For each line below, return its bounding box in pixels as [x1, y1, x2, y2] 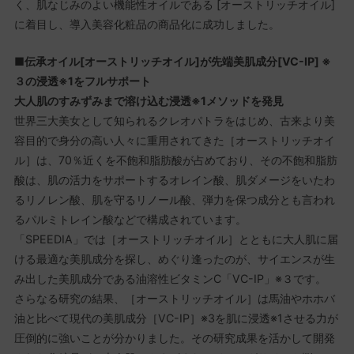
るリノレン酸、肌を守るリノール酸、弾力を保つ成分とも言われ [13, 192, 335, 206]
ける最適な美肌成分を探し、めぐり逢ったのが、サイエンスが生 [13, 251, 335, 265]
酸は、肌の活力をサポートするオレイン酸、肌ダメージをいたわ [13, 172, 335, 186]
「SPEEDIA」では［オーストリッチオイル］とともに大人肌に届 [13, 232, 338, 246]
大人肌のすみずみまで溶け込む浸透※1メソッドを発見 [13, 93, 284, 107]
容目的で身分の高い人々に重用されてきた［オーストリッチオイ [13, 133, 335, 147]
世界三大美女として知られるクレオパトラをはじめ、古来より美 [13, 113, 335, 127]
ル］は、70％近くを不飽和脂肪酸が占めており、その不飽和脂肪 [13, 153, 337, 167]
